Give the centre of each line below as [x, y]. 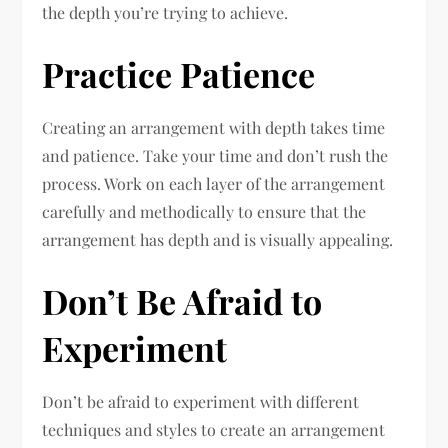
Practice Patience [179, 74]
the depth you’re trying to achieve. [165, 12]
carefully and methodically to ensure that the [204, 211]
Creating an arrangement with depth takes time [214, 127]
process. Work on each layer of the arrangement [214, 183]
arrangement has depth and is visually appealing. [218, 239]
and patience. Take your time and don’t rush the [215, 155]
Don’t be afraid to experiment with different [201, 401]
